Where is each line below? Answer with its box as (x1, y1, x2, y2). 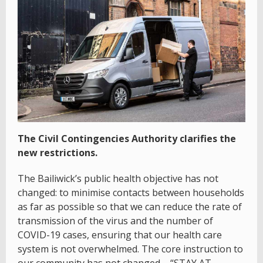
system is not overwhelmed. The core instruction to (18, 242, 243, 256)
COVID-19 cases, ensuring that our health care (18, 228, 222, 242)
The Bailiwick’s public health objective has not (18, 172, 218, 186)
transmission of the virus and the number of (18, 214, 213, 228)
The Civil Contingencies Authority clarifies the (18, 132, 236, 146)
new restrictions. (18, 146, 97, 160)
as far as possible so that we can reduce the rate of (18, 200, 242, 214)
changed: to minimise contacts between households (18, 186, 244, 200)
